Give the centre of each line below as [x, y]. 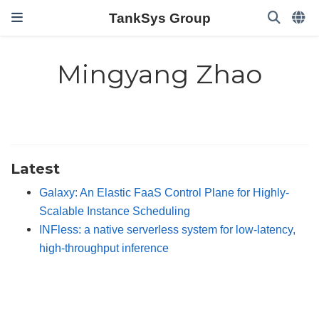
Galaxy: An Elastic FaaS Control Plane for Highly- [164, 192]
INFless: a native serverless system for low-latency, [167, 229]
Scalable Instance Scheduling [115, 210]
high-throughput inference [104, 247]
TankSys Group [159, 18]
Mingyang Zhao [159, 74]
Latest [35, 168]
